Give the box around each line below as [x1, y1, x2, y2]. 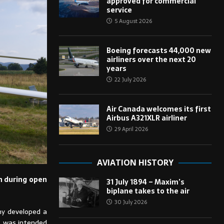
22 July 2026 [114, 74, 146, 84]
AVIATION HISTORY [96, 156, 173, 168]
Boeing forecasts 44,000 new [106, 44, 211, 56]
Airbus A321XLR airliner [106, 112, 187, 123]
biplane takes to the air [106, 185, 189, 196]
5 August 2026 [114, 16, 152, 25]
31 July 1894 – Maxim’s [106, 176, 184, 187]
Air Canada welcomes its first [106, 103, 211, 114]
